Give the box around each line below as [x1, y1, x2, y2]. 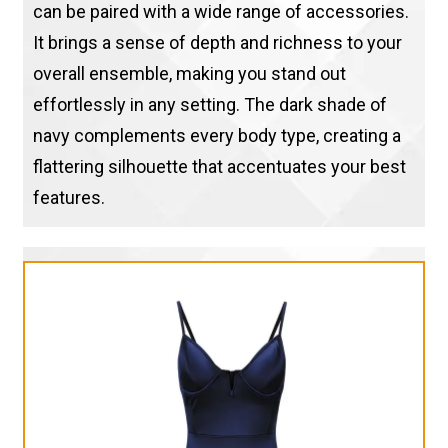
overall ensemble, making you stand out [32, 63, 346, 85]
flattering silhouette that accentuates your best [32, 156, 406, 178]
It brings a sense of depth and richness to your [32, 32, 402, 54]
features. [32, 187, 105, 209]
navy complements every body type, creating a [32, 125, 401, 147]
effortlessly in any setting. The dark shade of [32, 94, 387, 116]
